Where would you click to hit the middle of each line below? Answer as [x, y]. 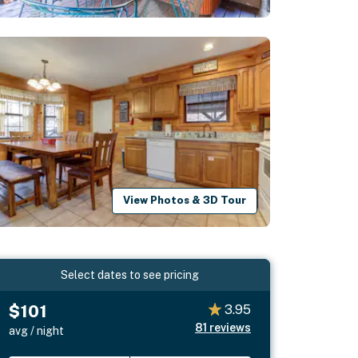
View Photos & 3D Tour [185, 201]
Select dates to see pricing [130, 274]
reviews [230, 327]
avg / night [37, 330]
